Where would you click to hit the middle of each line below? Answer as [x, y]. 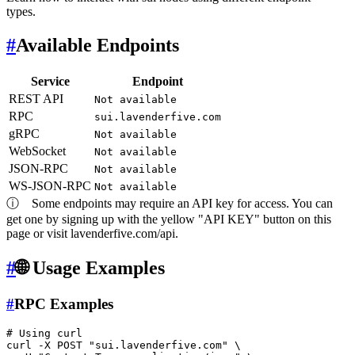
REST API [36, 98]
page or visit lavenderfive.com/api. [92, 233]
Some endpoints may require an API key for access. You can [176, 203]
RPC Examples [64, 303]
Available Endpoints [97, 45]
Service [50, 81]
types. [21, 11]
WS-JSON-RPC [50, 185]
